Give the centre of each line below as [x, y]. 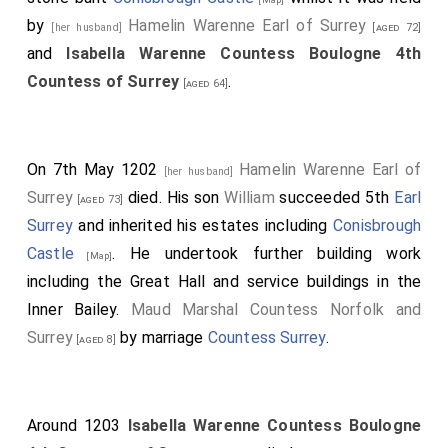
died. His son [174, 197]
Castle [50, 253]
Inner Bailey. [78, 309]
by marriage [161, 337]
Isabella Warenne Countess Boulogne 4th [244, 53]
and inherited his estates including [203, 225]
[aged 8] [94, 339]
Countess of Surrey [103, 81]
